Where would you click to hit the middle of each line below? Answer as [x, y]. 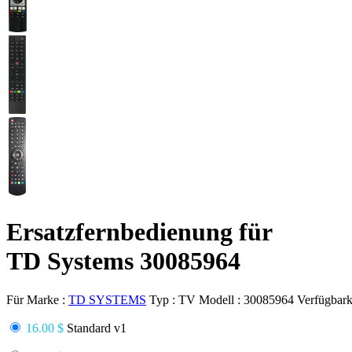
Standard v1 [95, 328]
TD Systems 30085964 [123, 261]
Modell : [221, 299]
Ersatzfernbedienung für [139, 232]
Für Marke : [37, 299]
